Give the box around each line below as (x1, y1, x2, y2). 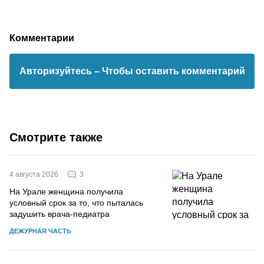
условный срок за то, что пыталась (9, 198, 143, 208)
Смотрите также (9, 131, 103, 144)
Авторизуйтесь (19, 66, 94, 77)
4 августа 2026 (9, 170, 58, 179)
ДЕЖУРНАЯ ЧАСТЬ (9, 227, 71, 235)
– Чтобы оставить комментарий (94, 66, 245, 77)
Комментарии (9, 32, 74, 44)
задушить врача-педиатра (9, 209, 110, 219)
